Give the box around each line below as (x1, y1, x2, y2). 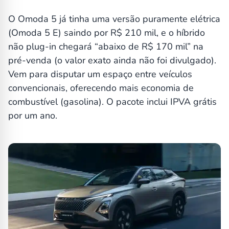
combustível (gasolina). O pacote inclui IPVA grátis (8, 96, 217, 108)
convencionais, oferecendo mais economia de (8, 82, 194, 95)
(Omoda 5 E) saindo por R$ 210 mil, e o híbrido (8, 27, 205, 39)
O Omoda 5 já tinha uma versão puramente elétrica (8, 13, 220, 26)
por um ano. (8, 109, 57, 122)
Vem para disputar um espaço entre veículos (8, 68, 192, 81)
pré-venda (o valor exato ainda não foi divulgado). (8, 54, 216, 67)
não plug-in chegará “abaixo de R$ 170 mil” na (8, 40, 203, 53)
